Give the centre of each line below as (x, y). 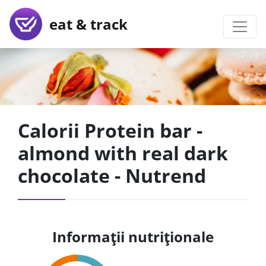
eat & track (85, 24)
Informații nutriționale (133, 237)
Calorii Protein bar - (110, 130)
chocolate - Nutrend (112, 175)
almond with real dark (123, 153)
